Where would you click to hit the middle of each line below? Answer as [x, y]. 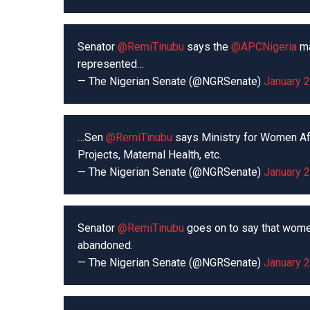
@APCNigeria [264, 47]
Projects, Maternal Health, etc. [149, 155]
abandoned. [105, 245]
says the [208, 47]
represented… [111, 64]
